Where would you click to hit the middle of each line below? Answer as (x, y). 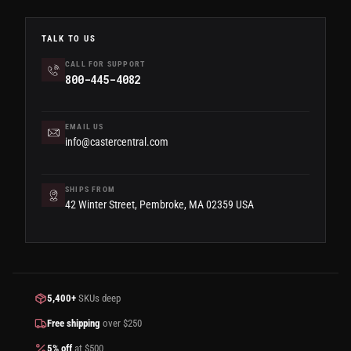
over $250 (121, 324)
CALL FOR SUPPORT (105, 64)
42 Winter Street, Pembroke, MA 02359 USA (159, 205)
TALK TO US (69, 39)
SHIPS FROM (90, 190)
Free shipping (74, 324)
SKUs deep (98, 299)
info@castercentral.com (117, 142)
